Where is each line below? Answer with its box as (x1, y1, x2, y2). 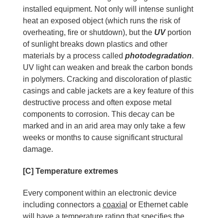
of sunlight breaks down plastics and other (22, 39, 167, 48)
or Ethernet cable (127, 200, 188, 209)
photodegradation (125, 51, 192, 60)
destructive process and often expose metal (22, 98, 172, 107)
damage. (22, 145, 53, 153)
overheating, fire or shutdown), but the (22, 28, 154, 36)
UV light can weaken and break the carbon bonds (22, 63, 193, 72)
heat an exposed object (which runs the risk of (22, 16, 180, 25)
